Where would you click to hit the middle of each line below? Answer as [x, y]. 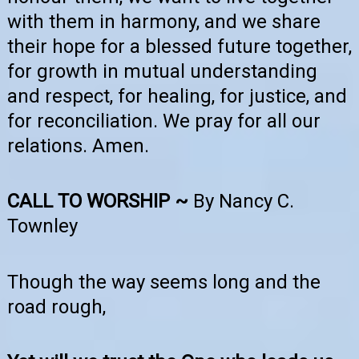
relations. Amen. [78, 146]
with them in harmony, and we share [164, 22]
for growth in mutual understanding [162, 72]
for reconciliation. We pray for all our [164, 121]
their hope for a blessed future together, [179, 47]
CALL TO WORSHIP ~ [100, 202]
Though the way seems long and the [164, 282]
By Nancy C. [244, 202]
